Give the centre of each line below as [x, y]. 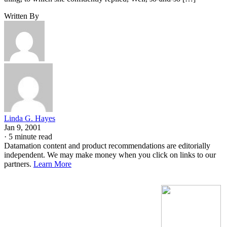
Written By [22, 16]
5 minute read [30, 136]
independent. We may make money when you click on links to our [110, 155]
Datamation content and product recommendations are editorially [107, 145]
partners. [19, 164]
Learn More [52, 164]
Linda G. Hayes [30, 118]
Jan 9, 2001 [23, 127]
